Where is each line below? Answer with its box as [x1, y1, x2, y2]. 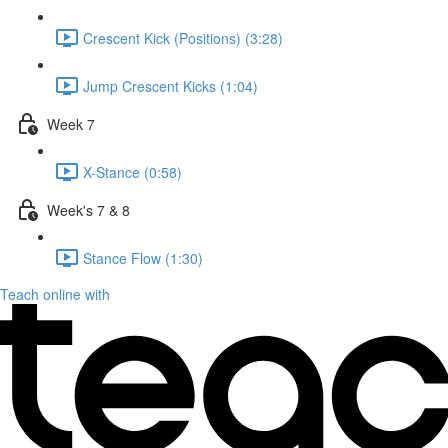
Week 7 [47, 113, 95, 134]
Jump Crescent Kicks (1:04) [83, 75, 258, 96]
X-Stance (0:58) [83, 161, 182, 182]
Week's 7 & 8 [47, 199, 130, 220]
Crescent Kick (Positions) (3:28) [83, 27, 283, 48]
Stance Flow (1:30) [83, 247, 203, 268]
